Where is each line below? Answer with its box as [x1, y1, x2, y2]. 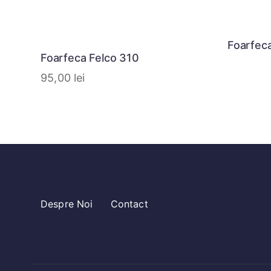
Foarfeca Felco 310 [41, 51, 139, 65]
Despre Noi [41, 198, 93, 210]
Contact [110, 198, 148, 210]
